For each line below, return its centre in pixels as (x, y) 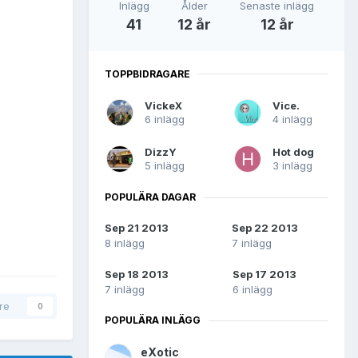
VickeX (163, 106)
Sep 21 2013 (137, 228)
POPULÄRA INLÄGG (153, 320)
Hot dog (293, 152)
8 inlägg (125, 243)
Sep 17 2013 (265, 274)
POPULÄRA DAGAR (150, 197)
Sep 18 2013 (137, 274)
